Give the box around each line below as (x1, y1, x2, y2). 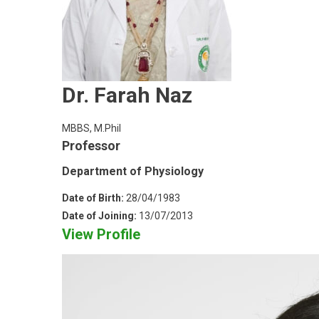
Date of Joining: (62, 209, 139, 221)
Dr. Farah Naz (62, 82, 192, 108)
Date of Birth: (62, 192, 126, 204)
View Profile (62, 225, 140, 243)
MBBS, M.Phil (62, 122, 121, 134)
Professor (62, 137, 120, 153)
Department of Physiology (62, 164, 204, 178)
